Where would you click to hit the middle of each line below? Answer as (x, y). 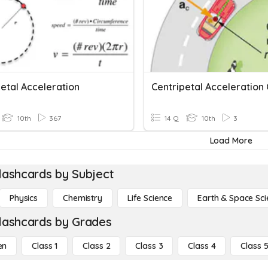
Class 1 (45, 246)
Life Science (150, 198)
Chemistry (83, 198)
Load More (231, 141)
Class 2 (97, 246)
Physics (24, 198)
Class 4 (202, 246)
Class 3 (149, 246)
